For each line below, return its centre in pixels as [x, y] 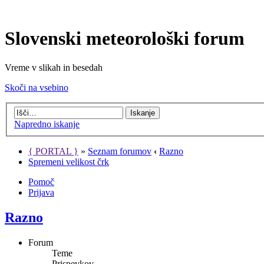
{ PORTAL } [53, 151]
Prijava [41, 193]
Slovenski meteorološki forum [125, 39]
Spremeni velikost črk [69, 162]
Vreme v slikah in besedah [54, 67]
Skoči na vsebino [37, 87]
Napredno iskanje [47, 124]
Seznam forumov [120, 151]
